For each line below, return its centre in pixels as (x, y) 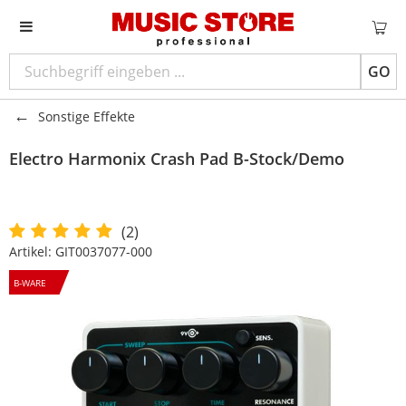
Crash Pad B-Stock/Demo (247, 159)
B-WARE (29, 283)
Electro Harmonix (77, 159)
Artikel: (32, 251)
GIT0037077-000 (104, 251)
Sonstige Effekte (87, 116)
